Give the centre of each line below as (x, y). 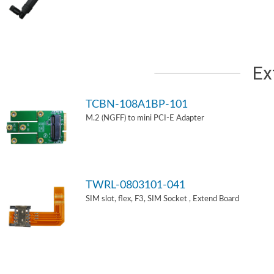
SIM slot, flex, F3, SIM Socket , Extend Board (162, 199)
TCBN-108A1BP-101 (137, 104)
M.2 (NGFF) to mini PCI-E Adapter (145, 118)
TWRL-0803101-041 (135, 185)
